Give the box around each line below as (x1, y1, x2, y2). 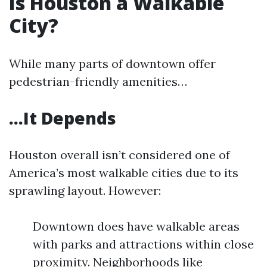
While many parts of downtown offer (9, 56, 216, 71)
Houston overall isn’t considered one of (9, 147, 230, 162)
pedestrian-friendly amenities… (9, 74, 187, 89)
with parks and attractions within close (33, 237, 254, 252)
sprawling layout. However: (9, 183, 161, 198)
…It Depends (9, 107, 116, 129)
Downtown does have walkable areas (33, 219, 240, 234)
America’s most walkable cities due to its (9, 165, 238, 180)
